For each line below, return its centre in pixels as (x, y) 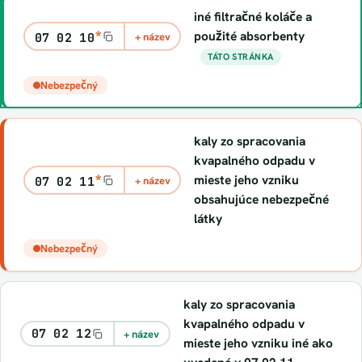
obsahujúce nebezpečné (262, 199)
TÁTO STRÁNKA (241, 56)
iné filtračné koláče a (253, 17)
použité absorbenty (250, 36)
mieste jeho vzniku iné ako (258, 343)
